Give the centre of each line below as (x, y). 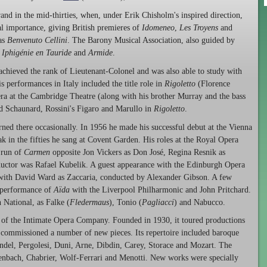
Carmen (37, 152)
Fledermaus (89, 202)
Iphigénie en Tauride (37, 52)
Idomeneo (158, 27)
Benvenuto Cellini (37, 40)
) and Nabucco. (200, 202)
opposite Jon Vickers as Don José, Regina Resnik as (138, 152)
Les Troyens (199, 27)
